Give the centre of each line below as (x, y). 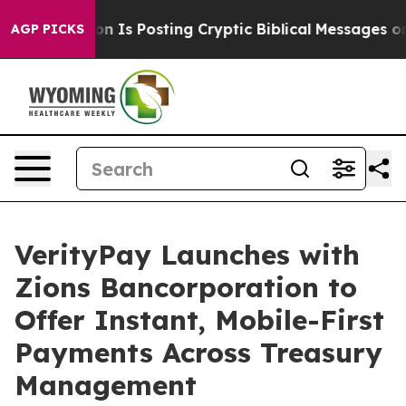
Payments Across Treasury (198, 353)
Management (106, 385)
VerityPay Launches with (187, 255)
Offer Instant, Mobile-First (199, 320)
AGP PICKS (48, 29)
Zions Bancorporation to (186, 287)
